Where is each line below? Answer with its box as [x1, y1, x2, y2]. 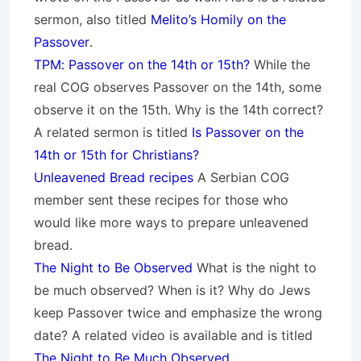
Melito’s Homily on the [151, 11, 286, 27]
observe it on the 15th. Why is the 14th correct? [34, 102, 323, 118]
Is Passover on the [192, 124, 304, 140]
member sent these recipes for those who [34, 192, 288, 208]
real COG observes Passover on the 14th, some [34, 79, 322, 95]
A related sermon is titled [34, 124, 192, 140]
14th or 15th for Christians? [34, 147, 199, 163]
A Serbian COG [193, 169, 289, 185]
